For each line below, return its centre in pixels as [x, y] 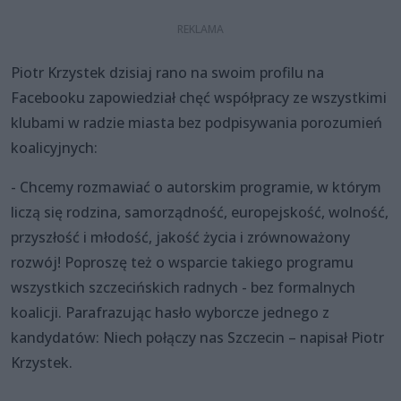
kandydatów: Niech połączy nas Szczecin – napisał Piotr [197, 337]
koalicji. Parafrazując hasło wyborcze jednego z [170, 312]
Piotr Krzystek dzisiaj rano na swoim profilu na [167, 72]
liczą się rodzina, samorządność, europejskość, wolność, [200, 212]
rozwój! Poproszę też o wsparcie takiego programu [182, 262]
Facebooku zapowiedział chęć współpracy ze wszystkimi [199, 97]
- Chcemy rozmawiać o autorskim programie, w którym [196, 187]
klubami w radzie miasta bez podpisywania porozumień [196, 122]
